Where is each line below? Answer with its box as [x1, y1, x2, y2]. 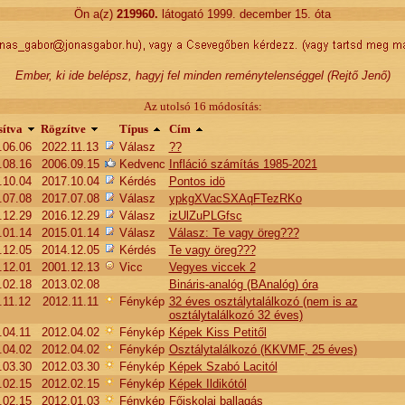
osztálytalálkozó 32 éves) [168, 308, 303, 322]
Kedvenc [118, 157, 165, 171]
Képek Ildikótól [168, 377, 247, 391]
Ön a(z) [74, 7, 113, 21]
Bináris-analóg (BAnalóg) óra [168, 278, 318, 291]
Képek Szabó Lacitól [168, 360, 278, 373]
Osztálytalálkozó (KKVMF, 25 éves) [168, 343, 357, 356]
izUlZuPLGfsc [168, 209, 242, 222]
